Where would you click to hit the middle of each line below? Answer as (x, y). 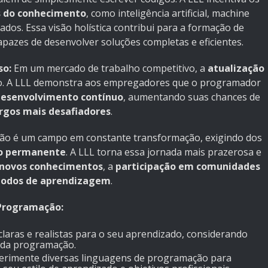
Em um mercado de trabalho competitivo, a (109, 68)
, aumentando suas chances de (192, 97)
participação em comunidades (188, 167)
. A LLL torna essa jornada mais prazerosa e (164, 152)
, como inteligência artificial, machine (168, 13)
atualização (236, 68)
